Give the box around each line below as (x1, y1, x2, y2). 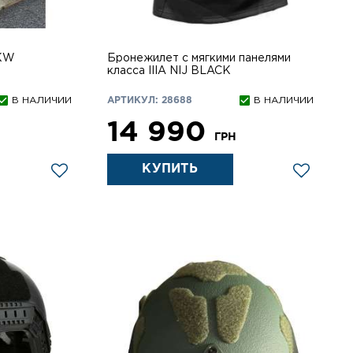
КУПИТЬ (142, 162, 199, 175)
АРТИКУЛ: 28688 (106, 95, 192, 105)
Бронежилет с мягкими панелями (106, 53, 291, 63)
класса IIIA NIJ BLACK (106, 65, 231, 76)
